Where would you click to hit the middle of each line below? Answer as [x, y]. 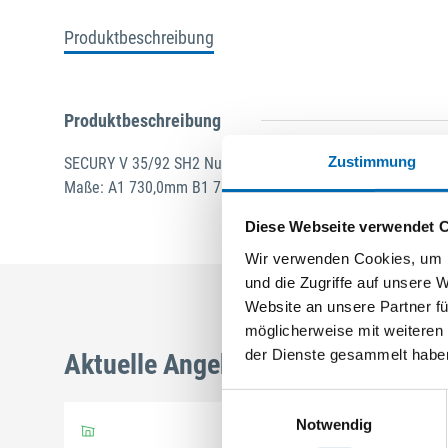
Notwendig [334, 424]
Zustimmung [372, 161]
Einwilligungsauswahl [291, 400]
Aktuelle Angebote [167, 364]
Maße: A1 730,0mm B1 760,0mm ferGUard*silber [220, 187]
